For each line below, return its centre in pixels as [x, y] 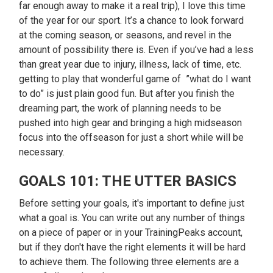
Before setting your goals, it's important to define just [132, 203]
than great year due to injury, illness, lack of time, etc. [130, 64]
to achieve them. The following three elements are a [129, 262]
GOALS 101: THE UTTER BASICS [128, 181]
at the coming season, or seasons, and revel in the [126, 35]
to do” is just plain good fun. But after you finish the [127, 94]
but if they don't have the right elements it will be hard [133, 247]
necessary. [42, 152]
